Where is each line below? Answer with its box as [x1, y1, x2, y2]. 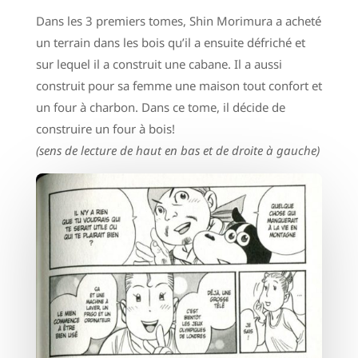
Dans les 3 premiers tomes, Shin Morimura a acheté [35, 13, 321, 29]
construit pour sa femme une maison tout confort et [35, 78, 322, 93]
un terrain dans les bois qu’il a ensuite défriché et [35, 34, 305, 50]
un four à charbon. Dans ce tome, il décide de [35, 99, 285, 115]
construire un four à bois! [35, 121, 175, 137]
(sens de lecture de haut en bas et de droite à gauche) [35, 142, 320, 158]
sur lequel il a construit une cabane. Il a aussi [35, 56, 282, 72]
